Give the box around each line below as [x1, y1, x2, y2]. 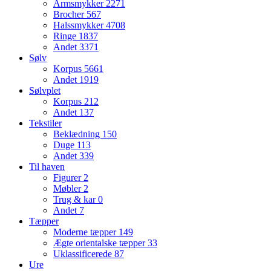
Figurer [53, 172, 83, 183]
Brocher [53, 8, 87, 19]
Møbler [53, 183, 83, 194]
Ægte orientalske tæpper [53, 237, 148, 248]
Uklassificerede [53, 248, 114, 259]
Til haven [29, 161, 65, 172]
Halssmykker [53, 19, 106, 30]
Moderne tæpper [53, 226, 119, 237]
